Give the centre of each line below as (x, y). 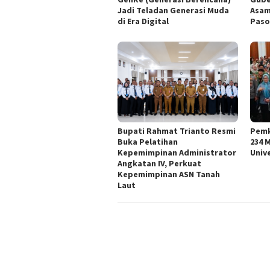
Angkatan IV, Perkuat (159, 163)
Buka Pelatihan (148, 141)
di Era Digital (143, 21)
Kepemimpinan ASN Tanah (169, 174)
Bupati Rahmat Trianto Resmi (177, 130)
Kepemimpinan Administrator (177, 152)
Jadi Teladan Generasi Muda (173, 11)
